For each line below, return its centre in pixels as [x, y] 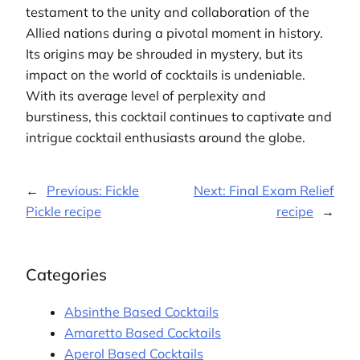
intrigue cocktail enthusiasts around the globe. [166, 137]
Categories [66, 275]
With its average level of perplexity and [146, 95]
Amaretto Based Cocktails [143, 333]
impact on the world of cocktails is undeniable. [166, 74]
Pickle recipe [63, 212]
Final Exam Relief [282, 191]
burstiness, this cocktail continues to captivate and [179, 116]
